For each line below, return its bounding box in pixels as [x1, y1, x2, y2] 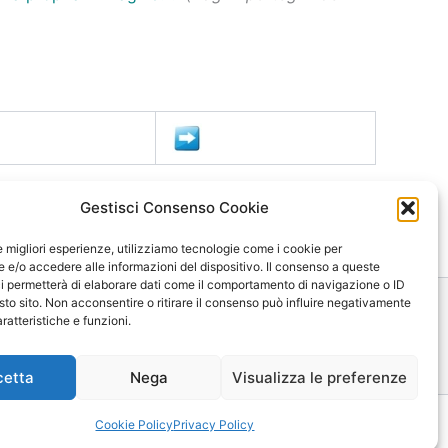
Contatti [102, 326, 165, 346]
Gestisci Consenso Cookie [80, 198, 270, 217]
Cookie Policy [95, 417, 174, 432]
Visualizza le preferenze [231, 367, 407, 387]
